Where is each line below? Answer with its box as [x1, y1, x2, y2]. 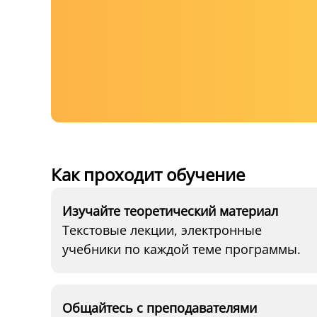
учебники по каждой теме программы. [62, 241, 301, 258]
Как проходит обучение [51, 163, 245, 186]
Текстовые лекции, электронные [62, 221, 262, 238]
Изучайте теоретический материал [62, 202, 278, 219]
